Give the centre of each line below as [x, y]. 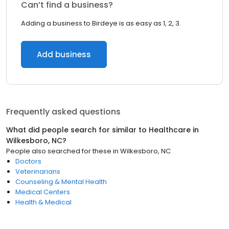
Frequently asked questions [63, 112]
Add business [64, 54]
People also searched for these [59, 151]
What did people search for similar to [77, 130]
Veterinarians [38, 171]
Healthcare [170, 130]
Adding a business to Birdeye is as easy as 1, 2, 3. [101, 23]
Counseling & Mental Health [61, 182]
